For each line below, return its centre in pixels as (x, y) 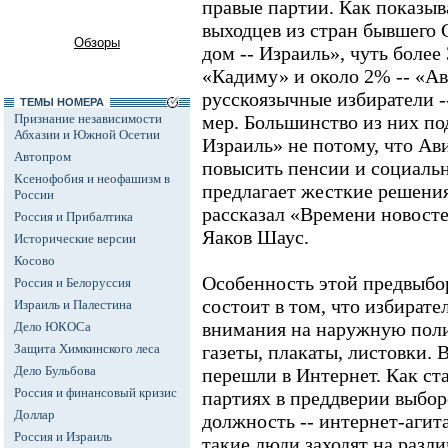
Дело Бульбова (55, 370)
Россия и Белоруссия (72, 282)
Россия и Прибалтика (73, 216)
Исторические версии (75, 238)
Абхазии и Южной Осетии (87, 134)
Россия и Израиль (63, 436)
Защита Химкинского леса (87, 348)
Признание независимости (88, 118)
